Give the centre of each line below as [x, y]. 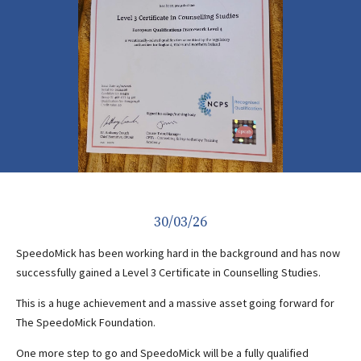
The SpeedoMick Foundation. [86, 322]
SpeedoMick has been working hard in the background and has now [178, 253]
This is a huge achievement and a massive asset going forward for [175, 303]
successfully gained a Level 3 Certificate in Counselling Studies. [171, 272]
